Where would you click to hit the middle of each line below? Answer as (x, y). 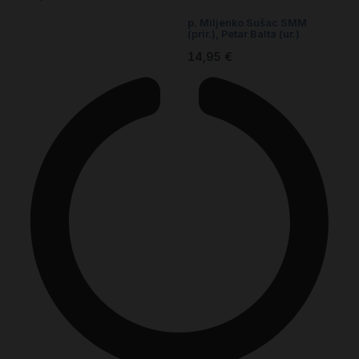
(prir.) (202, 34)
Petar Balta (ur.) (260, 34)
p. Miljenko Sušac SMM (247, 23)
